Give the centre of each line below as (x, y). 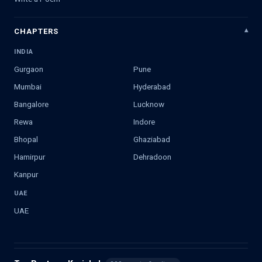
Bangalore (31, 104)
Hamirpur (30, 156)
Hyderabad (152, 86)
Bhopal (26, 139)
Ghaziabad (152, 139)
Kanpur (26, 174)
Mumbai (28, 86)
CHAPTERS (37, 31)
